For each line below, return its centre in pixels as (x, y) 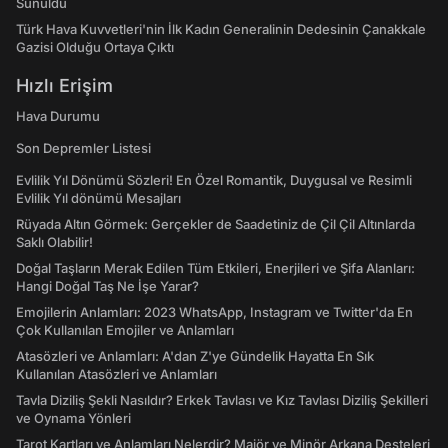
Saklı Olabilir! (54, 242)
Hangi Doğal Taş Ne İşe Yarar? (107, 286)
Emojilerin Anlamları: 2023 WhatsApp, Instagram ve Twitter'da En (214, 312)
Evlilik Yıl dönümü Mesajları (98, 198)
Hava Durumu (58, 116)
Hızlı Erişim (64, 85)
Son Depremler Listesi (83, 148)
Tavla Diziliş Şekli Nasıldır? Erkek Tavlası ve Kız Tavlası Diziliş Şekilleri (222, 400)
